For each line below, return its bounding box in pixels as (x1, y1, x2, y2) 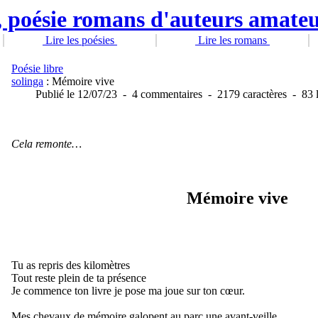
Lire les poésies (43, 34, 117, 46)
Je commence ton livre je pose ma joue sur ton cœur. (11, 285, 245, 297)
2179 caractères (217, 88, 287, 100)
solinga (11, 75, 43, 87)
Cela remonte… (11, 138, 82, 150)
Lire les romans (195, 34, 270, 46)
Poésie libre (11, 62, 63, 75)
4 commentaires (132, 88, 202, 100)
